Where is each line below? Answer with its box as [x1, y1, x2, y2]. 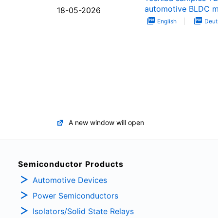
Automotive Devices [33, 175, 107, 185]
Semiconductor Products [18, 159, 124, 169]
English [157, 18, 177, 25]
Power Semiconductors [33, 190, 118, 200]
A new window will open [69, 118, 144, 127]
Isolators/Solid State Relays [33, 206, 134, 216]
